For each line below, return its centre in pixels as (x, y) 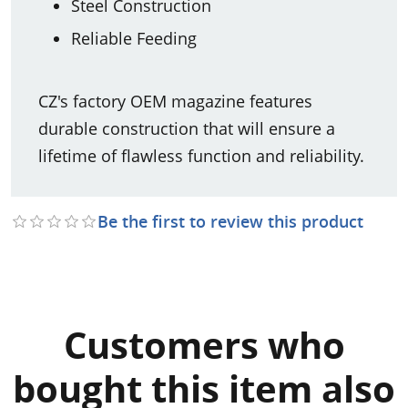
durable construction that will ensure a (187, 128)
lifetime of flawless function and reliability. (201, 155)
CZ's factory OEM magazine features (175, 101)
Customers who (204, 345)
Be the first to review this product (230, 221)
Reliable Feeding (134, 38)
